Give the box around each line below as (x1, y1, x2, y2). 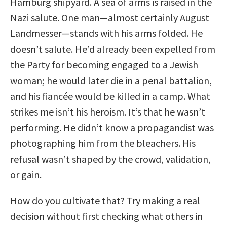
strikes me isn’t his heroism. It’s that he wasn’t (10, 105, 205, 118)
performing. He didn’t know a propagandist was (10, 121, 214, 134)
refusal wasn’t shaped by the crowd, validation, (10, 152, 211, 165)
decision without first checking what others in (10, 209, 203, 222)
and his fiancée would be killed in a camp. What (10, 89, 210, 102)
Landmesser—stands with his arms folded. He (10, 26, 203, 40)
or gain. (10, 168, 42, 181)
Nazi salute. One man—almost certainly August (10, 11, 209, 24)
